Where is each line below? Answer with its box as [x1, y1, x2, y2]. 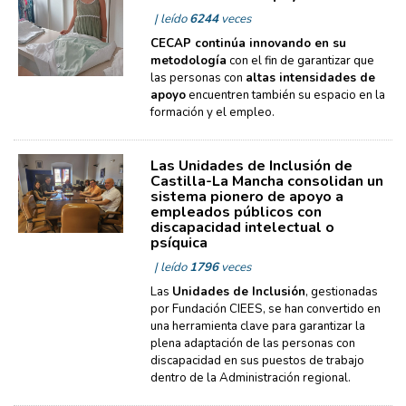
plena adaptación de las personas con [150, 335, 355, 352]
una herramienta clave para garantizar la [150, 318, 365, 334]
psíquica [150, 233, 208, 253]
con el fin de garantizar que [226, 53, 374, 69]
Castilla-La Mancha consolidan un [150, 171, 383, 191]
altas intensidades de [245, 70, 375, 86]
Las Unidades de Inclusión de [150, 156, 353, 176]
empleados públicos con [150, 202, 322, 222]
